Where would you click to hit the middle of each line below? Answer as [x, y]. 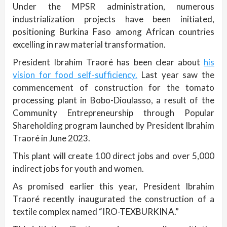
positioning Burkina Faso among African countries [113, 31]
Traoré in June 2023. [51, 138]
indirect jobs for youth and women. [78, 168]
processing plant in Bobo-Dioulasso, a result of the [113, 100]
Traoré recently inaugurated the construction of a [113, 199]
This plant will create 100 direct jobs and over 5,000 [113, 156]
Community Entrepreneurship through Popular [113, 112]
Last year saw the [176, 74]
